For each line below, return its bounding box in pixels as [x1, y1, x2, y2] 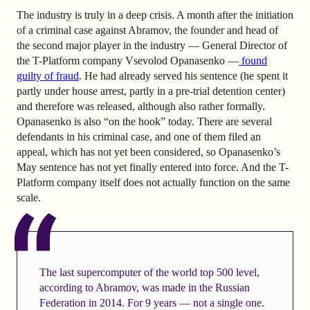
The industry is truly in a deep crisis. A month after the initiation [17, 9, 293, 21]
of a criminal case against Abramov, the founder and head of [17, 24, 278, 37]
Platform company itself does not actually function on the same [17, 176, 290, 189]
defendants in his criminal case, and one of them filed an [17, 131, 261, 143]
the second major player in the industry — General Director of [17, 39, 287, 52]
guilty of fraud [17, 70, 79, 82]
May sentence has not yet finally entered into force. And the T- [17, 161, 289, 174]
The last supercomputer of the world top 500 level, [39, 266, 259, 279]
